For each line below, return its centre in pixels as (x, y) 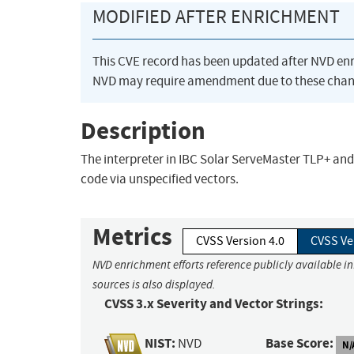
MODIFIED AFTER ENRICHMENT (216, 17)
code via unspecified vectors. (160, 179)
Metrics (132, 237)
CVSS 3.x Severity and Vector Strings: (214, 304)
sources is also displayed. (154, 285)
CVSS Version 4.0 (240, 241)
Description (143, 130)
